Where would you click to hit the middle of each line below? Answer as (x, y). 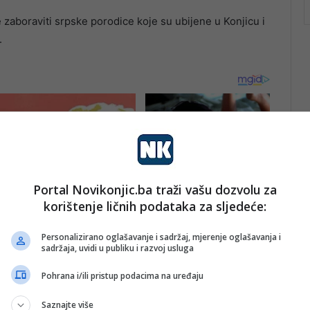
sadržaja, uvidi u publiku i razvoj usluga (118, 248)
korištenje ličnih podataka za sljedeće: (155, 206)
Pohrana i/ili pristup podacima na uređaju (122, 276)
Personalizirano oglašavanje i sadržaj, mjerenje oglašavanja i (161, 237)
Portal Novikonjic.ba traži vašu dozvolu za (155, 189)
